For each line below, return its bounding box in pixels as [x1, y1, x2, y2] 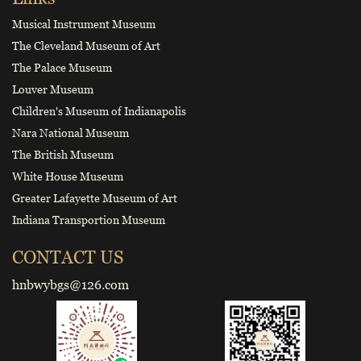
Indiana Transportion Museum [12, 213, 165, 227]
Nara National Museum [12, 126, 129, 140]
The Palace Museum [12, 60, 112, 75]
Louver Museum [12, 82, 93, 97]
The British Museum [12, 147, 114, 162]
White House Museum [12, 169, 123, 184]
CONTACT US [12, 247, 123, 269]
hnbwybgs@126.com [12, 277, 129, 293]
